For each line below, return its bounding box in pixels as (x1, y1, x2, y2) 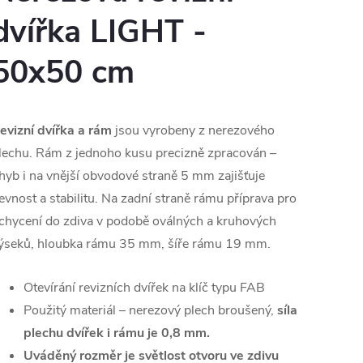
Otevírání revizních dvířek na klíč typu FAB (23, 279, 268, 297)
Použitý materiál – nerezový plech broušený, (23, 301, 277, 320)
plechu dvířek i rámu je (23, 324, 161, 343)
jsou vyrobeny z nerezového (112, 122, 275, 140)
